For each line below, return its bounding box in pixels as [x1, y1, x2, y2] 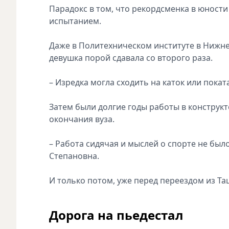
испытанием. [49, 15, 101, 27]
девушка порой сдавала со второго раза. [49, 52, 213, 63]
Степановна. [49, 150, 101, 162]
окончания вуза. [49, 113, 114, 125]
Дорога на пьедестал [49, 206, 183, 223]
